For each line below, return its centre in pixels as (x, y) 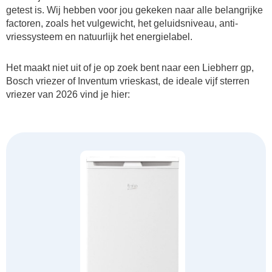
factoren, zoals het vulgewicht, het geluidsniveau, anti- (122, 23)
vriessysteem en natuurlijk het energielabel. (99, 36)
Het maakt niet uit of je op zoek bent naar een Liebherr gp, (130, 67)
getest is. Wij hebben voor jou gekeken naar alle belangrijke (134, 10)
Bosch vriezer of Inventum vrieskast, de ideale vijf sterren (128, 81)
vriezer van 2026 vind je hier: (68, 94)
